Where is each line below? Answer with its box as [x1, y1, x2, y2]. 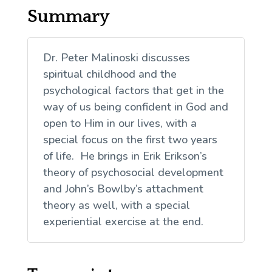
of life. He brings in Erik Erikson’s [42, 148, 207, 163]
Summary [27, 6, 109, 27]
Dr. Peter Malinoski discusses [42, 50, 190, 65]
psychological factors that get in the [42, 83, 224, 98]
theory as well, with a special [42, 197, 190, 212]
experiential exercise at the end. [42, 214, 203, 229]
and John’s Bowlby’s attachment [42, 181, 203, 196]
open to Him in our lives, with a [42, 115, 197, 131]
